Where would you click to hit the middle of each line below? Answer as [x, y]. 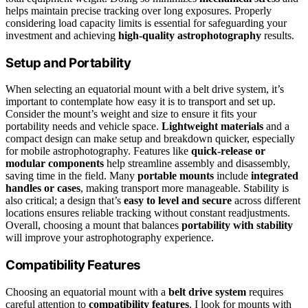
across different [266, 201]
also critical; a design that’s [65, 201]
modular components [55, 164]
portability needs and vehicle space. [84, 126]
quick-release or [228, 151]
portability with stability [237, 225]
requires [265, 291]
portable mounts [176, 176]
